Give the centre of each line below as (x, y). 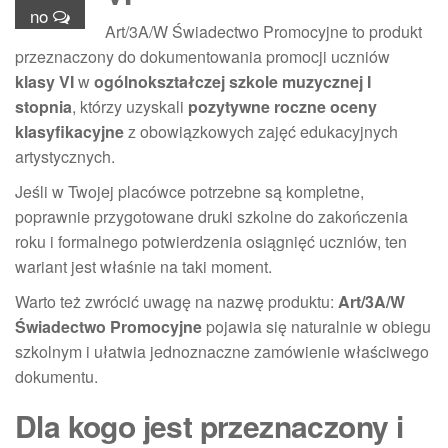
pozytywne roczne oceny (282, 106)
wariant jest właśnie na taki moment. (143, 266)
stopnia (43, 106)
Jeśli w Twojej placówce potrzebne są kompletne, (189, 191)
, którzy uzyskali (130, 106)
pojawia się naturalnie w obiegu (316, 326)
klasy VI (44, 81)
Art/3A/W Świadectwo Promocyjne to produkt (263, 31)
